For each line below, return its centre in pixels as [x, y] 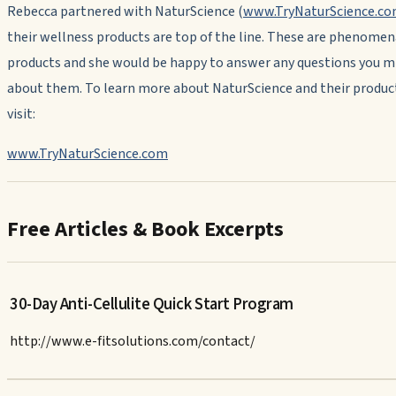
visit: [21, 114]
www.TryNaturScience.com [88, 153]
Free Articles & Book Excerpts [145, 229]
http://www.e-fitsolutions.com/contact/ [133, 342]
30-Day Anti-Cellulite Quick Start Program [152, 304]
